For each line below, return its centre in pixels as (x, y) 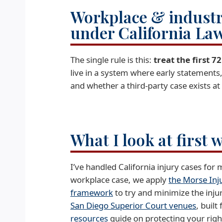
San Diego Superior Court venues (133, 205)
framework (92, 193)
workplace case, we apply (119, 180)
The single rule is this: (112, 60)
